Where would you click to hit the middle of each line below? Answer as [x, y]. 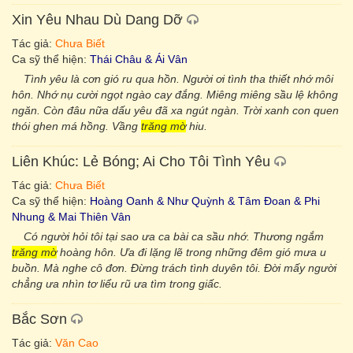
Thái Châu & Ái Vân [139, 59]
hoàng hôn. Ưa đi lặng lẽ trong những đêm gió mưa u [191, 252]
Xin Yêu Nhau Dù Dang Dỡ [97, 20]
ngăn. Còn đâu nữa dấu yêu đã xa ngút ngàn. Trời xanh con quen [175, 110]
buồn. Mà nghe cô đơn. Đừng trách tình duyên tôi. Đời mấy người [174, 268]
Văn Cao [77, 343]
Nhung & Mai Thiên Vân [71, 217]
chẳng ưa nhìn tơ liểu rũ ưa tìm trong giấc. [117, 284]
